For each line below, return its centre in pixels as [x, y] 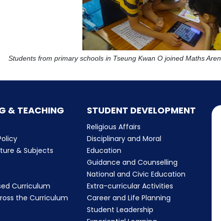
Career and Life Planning [129, 198]
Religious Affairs [113, 127]
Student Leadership [120, 209]
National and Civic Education [136, 174]
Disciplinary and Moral [124, 138]
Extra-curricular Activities [130, 186]
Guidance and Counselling [132, 162]
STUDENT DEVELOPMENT [141, 110]
